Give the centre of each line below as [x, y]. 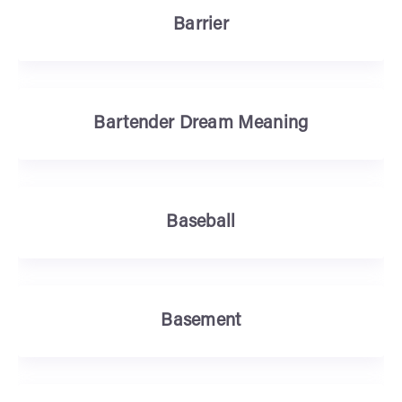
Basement [201, 321]
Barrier [201, 25]
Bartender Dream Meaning [201, 124]
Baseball [201, 223]
